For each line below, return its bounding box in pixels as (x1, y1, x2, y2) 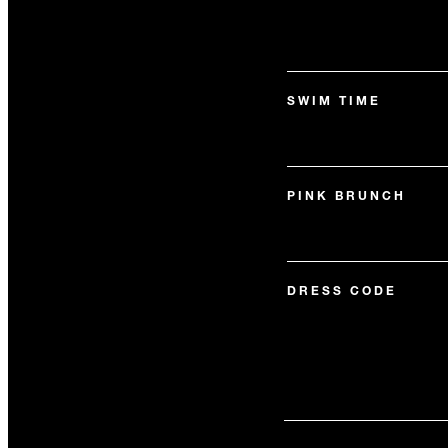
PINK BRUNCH (286, 187, 406, 203)
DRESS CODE (286, 282, 397, 298)
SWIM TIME (286, 92, 381, 108)
